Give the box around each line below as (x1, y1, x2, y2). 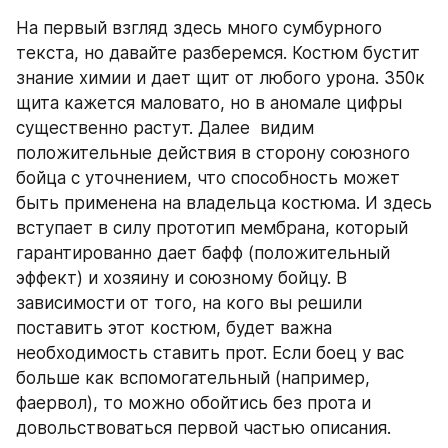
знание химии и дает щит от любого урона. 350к (16, 68, 425, 88)
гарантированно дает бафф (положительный (16, 243, 390, 263)
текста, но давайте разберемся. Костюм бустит (16, 43, 420, 63)
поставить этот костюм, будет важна (16, 318, 332, 338)
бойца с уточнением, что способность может (16, 168, 400, 188)
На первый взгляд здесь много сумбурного (16, 18, 382, 38)
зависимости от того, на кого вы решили (16, 293, 362, 313)
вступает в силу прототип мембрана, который (16, 218, 408, 238)
